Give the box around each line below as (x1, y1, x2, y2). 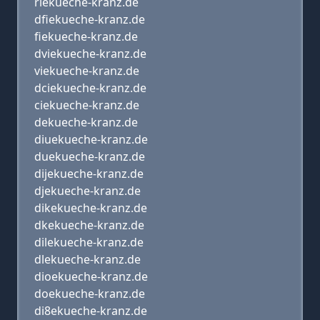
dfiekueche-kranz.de (34, 11, 145, 27)
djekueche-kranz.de (34, 183, 141, 199)
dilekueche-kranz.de (34, 234, 144, 250)
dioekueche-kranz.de (34, 269, 148, 284)
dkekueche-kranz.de (34, 217, 144, 233)
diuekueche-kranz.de (34, 131, 148, 147)
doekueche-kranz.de (34, 286, 145, 301)
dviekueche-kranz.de (34, 46, 146, 61)
